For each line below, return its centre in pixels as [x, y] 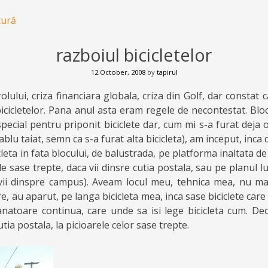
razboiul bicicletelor [134, 55]
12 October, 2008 [118, 72]
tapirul [167, 72]
